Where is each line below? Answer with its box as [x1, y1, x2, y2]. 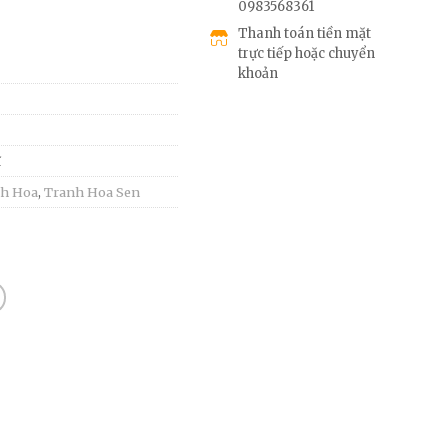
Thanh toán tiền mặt [237, 25, 371, 43]
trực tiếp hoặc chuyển [237, 45, 375, 63]
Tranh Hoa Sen [44, 183, 140, 200]
